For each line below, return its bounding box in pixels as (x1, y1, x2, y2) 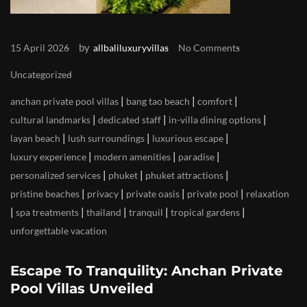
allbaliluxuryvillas (93, 42, 169, 54)
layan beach (10, 132, 60, 145)
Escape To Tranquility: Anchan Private (10, 262, 283, 280)
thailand (86, 206, 121, 219)
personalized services (10, 169, 101, 182)
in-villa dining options (169, 114, 261, 126)
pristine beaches (10, 188, 79, 200)
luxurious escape (152, 132, 223, 145)
